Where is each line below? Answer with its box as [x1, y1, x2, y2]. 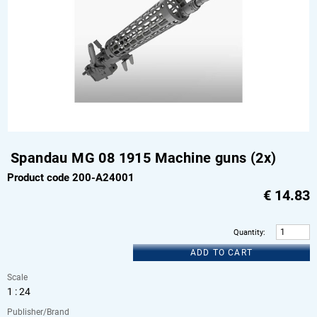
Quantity [234, 228, 263, 238]
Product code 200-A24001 [7, 171, 134, 185]
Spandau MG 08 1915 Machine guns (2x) [11, 149, 277, 167]
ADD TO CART [190, 247, 253, 258]
